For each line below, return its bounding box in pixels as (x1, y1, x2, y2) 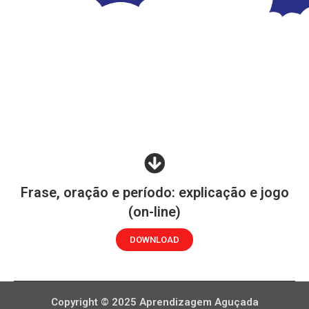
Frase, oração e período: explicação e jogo (20, 183, 289, 201)
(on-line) (128, 203, 181, 220)
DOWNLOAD (130, 234, 179, 245)
